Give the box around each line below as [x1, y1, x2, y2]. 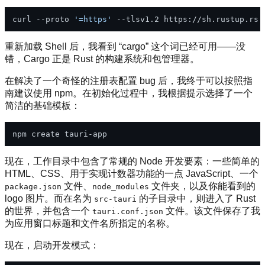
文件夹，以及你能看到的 [149, 180, 256, 191]
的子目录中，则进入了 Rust [137, 193, 256, 203]
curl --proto [12, 14, 74, 24]
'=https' [74, 14, 112, 24]
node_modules [92, 182, 149, 191]
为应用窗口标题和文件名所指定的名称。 [5, 218, 175, 228]
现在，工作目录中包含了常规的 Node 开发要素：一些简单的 [5, 156, 260, 166]
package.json [5, 182, 62, 191]
